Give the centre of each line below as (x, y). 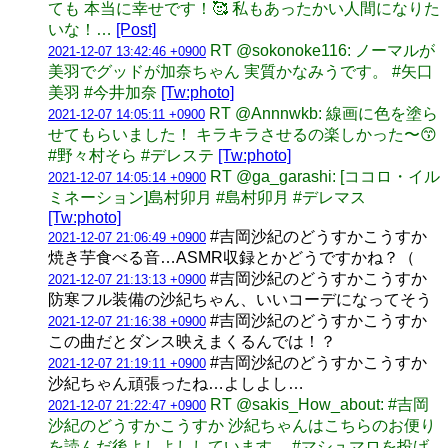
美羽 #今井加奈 (104, 92)
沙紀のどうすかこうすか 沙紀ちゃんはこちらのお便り (242, 425)
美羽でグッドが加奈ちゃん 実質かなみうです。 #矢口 (240, 71)
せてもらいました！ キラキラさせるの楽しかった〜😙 (242, 134)
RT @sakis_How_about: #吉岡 (319, 404)
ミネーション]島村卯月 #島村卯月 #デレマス (207, 197)
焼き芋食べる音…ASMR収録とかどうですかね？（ (231, 257)
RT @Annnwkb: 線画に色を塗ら (323, 113)
